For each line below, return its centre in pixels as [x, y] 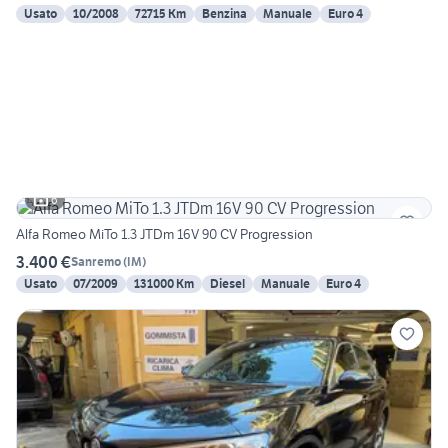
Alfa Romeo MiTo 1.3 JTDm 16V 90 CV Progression [164, 233]
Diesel [227, 283]
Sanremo [96, 262]
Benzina [224, 13]
